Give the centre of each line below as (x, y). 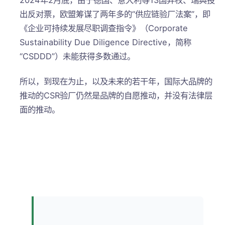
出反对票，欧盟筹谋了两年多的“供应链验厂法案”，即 (115, 14)
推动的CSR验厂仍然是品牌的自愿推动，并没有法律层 (116, 95)
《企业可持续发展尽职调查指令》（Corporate (103, 28)
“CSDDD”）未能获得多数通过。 (77, 57)
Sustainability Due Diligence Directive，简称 (105, 42)
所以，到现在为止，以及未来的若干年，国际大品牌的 (116, 81)
